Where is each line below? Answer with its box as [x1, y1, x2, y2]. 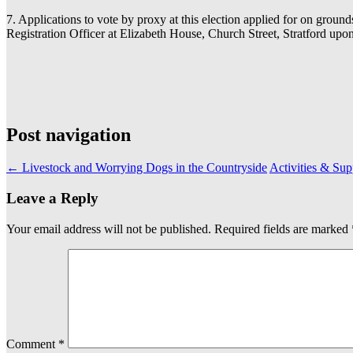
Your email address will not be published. [6, 221, 211, 236]
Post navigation [6, 124, 131, 145]
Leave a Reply [6, 190, 98, 207]
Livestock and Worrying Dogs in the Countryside [19, 161, 267, 175]
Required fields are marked [214, 221, 351, 236]
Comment [6, 336, 58, 351]
